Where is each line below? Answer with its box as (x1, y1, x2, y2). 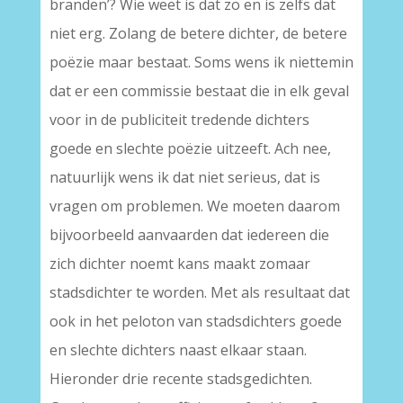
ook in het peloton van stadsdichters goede (49, 311, 342, 331)
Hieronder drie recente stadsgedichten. (49, 369, 312, 389)
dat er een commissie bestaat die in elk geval (49, 81, 349, 101)
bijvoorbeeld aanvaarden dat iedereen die (49, 225, 329, 245)
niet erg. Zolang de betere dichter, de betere (49, 23, 347, 43)
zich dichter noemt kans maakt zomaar (49, 254, 310, 273)
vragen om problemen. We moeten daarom (49, 196, 340, 216)
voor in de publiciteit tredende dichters (49, 110, 309, 130)
